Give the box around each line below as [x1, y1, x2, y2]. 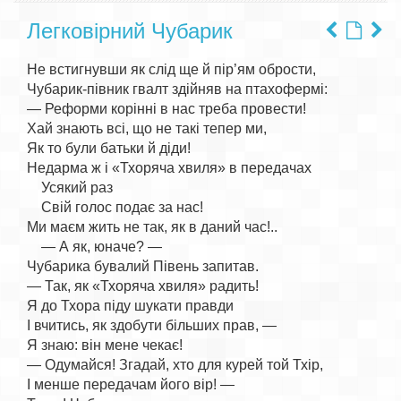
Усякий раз [27, 180, 113, 195]
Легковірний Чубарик [27, 19, 233, 43]
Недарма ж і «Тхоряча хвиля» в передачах [27, 160, 311, 175]
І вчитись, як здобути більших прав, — [27, 318, 277, 333]
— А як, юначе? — [27, 239, 162, 254]
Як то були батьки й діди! [27, 141, 191, 156]
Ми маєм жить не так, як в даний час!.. [27, 219, 277, 235]
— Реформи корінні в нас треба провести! [27, 101, 306, 116]
